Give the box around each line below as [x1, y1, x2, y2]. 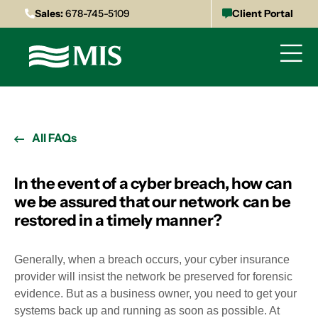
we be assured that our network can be [14, 192, 291, 212]
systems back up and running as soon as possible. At [14, 305, 280, 317]
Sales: [35, 7, 63, 20]
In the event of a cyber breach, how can [14, 174, 292, 193]
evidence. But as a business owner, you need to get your [14, 287, 297, 300]
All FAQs [32, 131, 77, 145]
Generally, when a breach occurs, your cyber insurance [14, 253, 290, 265]
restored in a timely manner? [14, 211, 222, 230]
